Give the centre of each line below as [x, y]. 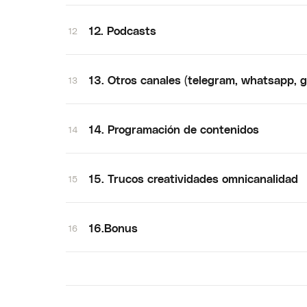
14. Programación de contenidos [174, 129]
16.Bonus [113, 228]
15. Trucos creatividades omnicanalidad [194, 179]
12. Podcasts [123, 30]
